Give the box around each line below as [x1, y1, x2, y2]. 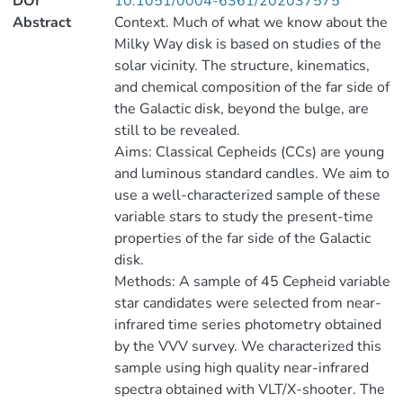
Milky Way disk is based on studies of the [113, 34, 381, 54]
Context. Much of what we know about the [113, 13, 388, 32]
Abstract [13, 13, 71, 32]
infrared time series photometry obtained [113, 315, 381, 335]
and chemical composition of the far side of [113, 77, 390, 97]
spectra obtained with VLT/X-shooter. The [113, 380, 385, 399]
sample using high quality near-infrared [113, 358, 369, 378]
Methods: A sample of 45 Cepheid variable [113, 272, 390, 291]
